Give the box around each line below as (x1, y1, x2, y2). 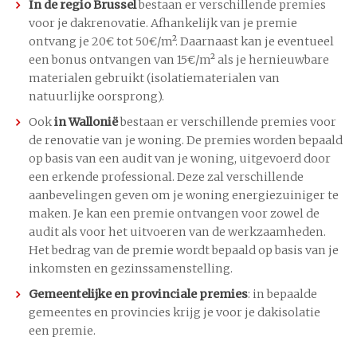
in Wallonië (52, 115, 118, 130)
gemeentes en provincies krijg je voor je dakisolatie (29, 305, 320, 320)
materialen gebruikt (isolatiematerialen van (29, 71, 280, 86)
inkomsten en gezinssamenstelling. (29, 261, 233, 277)
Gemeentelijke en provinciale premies (29, 287, 248, 302)
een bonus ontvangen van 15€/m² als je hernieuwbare (29, 53, 329, 68)
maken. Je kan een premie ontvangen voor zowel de (29, 206, 320, 222)
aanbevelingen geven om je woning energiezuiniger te (29, 188, 339, 203)
